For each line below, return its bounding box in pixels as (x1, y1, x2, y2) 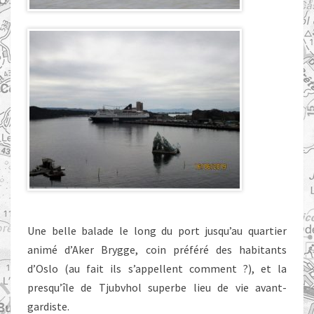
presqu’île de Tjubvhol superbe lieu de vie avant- (27, 280, 287, 294)
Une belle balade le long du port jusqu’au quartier (27, 224, 287, 238)
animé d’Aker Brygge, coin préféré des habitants (27, 243, 287, 257)
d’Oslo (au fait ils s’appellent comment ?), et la (27, 261, 287, 275)
